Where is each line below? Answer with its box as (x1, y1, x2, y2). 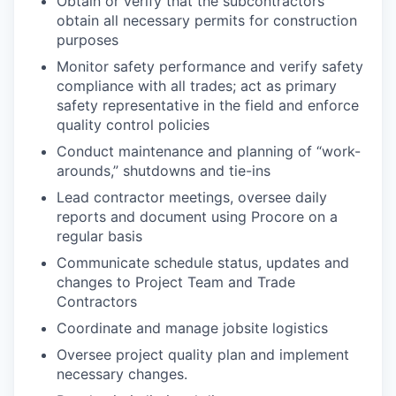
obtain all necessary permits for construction (57, 11, 357, 30)
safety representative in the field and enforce (57, 96, 359, 115)
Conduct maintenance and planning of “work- (57, 142, 361, 161)
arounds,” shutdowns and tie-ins (57, 162, 270, 180)
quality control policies (57, 116, 209, 134)
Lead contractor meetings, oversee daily (57, 188, 327, 207)
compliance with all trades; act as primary (57, 77, 337, 95)
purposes (57, 31, 118, 49)
